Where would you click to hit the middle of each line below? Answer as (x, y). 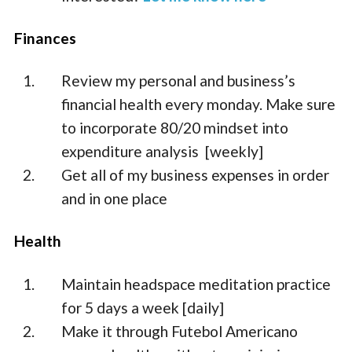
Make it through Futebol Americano (180, 331)
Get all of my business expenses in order (196, 175)
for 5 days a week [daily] (143, 307)
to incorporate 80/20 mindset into (175, 128)
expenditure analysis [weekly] (163, 152)
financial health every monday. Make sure (199, 104)
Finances (46, 38)
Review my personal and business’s (179, 81)
